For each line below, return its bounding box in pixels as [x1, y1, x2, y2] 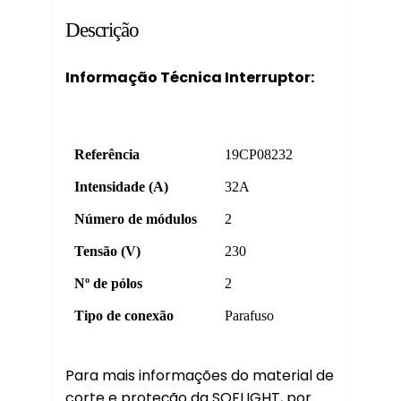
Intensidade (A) [74, 179, 168, 195]
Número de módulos [74, 211, 197, 227]
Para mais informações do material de [65, 365, 334, 387]
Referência [74, 147, 140, 163]
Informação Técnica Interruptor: [65, 67, 314, 89]
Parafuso [225, 308, 274, 324]
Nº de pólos [74, 276, 142, 292]
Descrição [65, 18, 139, 41]
